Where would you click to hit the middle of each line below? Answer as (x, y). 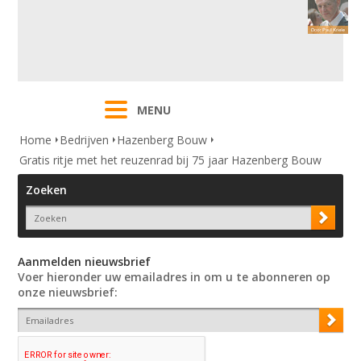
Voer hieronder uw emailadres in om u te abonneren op (174, 277)
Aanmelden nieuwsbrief (85, 262)
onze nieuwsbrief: (68, 293)
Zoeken (47, 190)
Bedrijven (85, 140)
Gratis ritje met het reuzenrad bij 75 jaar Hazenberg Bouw (171, 160)
